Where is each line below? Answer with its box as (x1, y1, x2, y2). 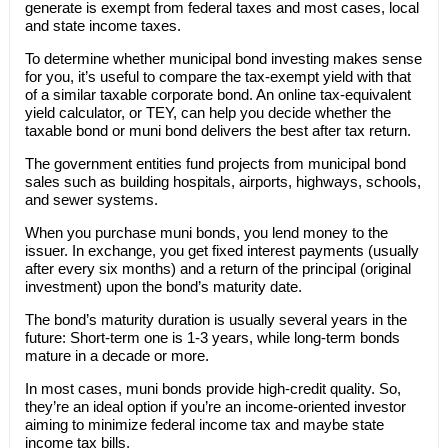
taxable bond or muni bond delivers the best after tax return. (24, 122, 411, 139)
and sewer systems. (24, 191, 162, 208)
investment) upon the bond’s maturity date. (24, 278, 306, 295)
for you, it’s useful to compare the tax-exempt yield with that (24, 68, 411, 85)
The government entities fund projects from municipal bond (24, 155, 406, 172)
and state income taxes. (24, 17, 185, 34)
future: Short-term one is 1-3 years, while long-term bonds (24, 329, 400, 346)
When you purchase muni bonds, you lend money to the (24, 224, 388, 241)
